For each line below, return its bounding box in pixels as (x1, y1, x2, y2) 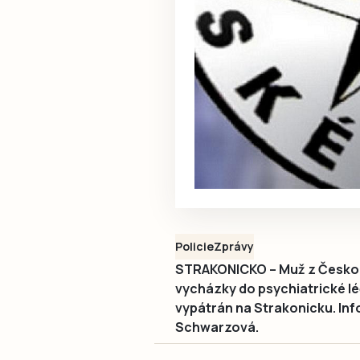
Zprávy (214, 238, 254, 254)
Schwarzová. (175, 317, 259, 336)
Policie (175, 238, 214, 254)
